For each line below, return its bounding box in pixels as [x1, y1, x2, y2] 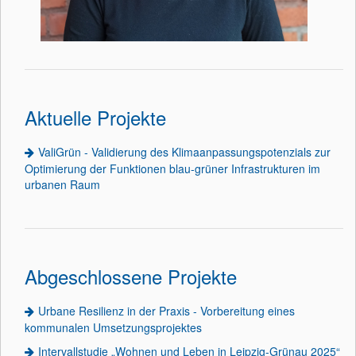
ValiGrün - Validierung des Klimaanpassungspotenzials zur [38, 144, 331, 160]
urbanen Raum [25, 176, 100, 192]
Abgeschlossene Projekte [25, 262, 242, 290]
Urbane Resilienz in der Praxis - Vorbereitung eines [38, 303, 295, 319]
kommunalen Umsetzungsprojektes [25, 319, 202, 335]
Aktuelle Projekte [25, 103, 172, 131]
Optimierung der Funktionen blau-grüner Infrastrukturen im [25, 161, 320, 176]
